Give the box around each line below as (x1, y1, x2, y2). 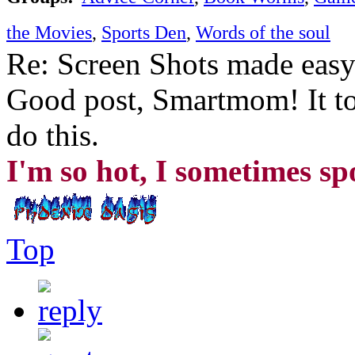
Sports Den (101, 21, 186, 43)
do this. (6, 117, 99, 152)
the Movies (6, 21, 92, 43)
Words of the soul (196, 21, 330, 43)
